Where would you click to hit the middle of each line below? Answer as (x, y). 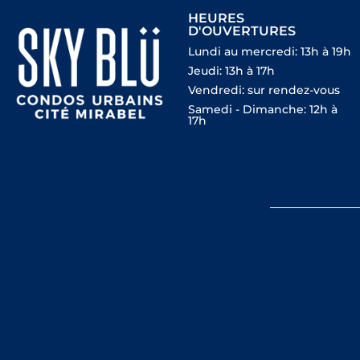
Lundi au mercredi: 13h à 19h (269, 52)
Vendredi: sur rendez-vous (264, 90)
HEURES (216, 18)
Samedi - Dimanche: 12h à (262, 110)
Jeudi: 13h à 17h (231, 71)
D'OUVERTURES (241, 31)
